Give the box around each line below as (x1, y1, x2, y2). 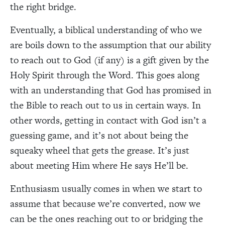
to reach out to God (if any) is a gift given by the (10, 53, 209, 67)
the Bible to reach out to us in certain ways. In (10, 98, 201, 112)
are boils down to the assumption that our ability (10, 38, 211, 52)
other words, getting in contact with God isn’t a (10, 113, 206, 127)
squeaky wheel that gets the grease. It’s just (10, 143, 189, 157)
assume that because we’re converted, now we (10, 196, 200, 210)
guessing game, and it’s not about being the (10, 128, 188, 142)
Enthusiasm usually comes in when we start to (10, 181, 202, 195)
